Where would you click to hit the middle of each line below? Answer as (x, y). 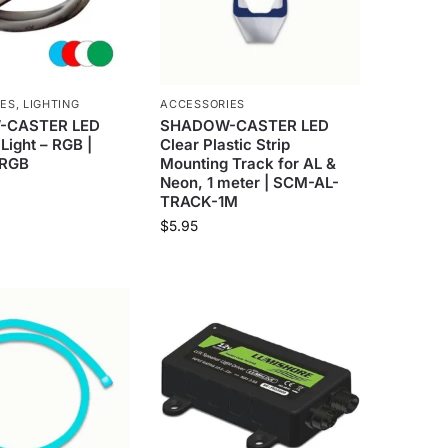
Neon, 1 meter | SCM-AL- (250, 183)
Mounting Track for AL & (248, 164)
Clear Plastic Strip (225, 145)
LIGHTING (51, 104)
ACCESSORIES (203, 104)
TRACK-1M (199, 202)
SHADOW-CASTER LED (245, 126)
